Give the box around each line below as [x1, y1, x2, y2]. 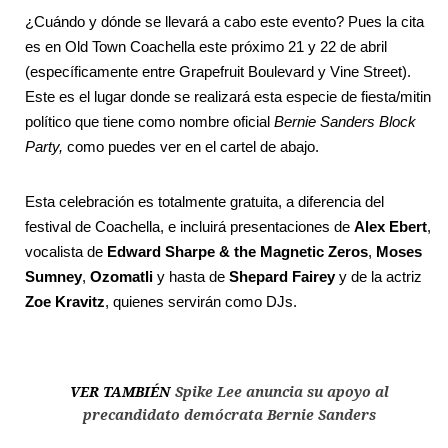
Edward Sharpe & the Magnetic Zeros [107, 243, 368, 261]
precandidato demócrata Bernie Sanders [82, 407, 376, 424]
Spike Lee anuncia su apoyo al [174, 384, 389, 401]
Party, [25, 138, 67, 156]
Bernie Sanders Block [274, 113, 416, 131]
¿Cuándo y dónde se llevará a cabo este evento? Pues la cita [25, 13, 424, 31]
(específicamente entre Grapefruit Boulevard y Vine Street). [25, 63, 411, 81]
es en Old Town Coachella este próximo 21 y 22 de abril [25, 38, 387, 56]
